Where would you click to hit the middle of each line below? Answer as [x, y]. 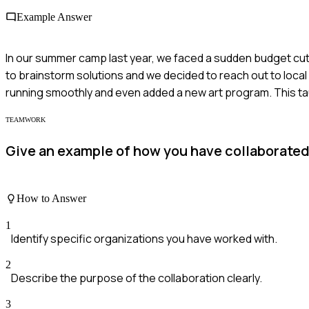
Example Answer [54, 17]
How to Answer [51, 198]
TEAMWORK [26, 119]
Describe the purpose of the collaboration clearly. [137, 278]
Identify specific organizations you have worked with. [144, 239]
